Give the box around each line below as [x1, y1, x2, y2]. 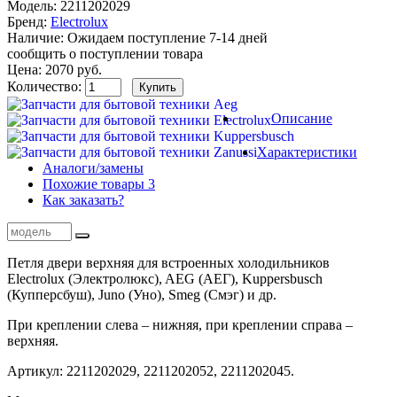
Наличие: [7, 29, 64, 45]
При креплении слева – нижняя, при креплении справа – [7, 316, 353, 332]
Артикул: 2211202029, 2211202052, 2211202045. [7, 362, 294, 378]
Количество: [7, 78, 85, 94]
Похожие [43, 175, 101, 191]
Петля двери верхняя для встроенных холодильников [7, 254, 330, 270]
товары [101, 175, 148, 191]
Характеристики [257, 144, 357, 160]
